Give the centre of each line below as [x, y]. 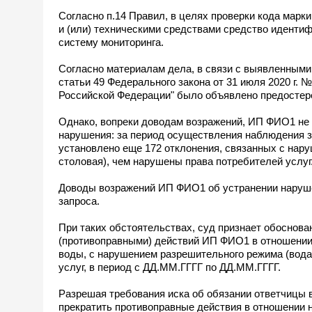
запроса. [79, 201]
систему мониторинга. [111, 42]
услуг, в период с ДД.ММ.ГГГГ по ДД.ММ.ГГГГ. [170, 267]
